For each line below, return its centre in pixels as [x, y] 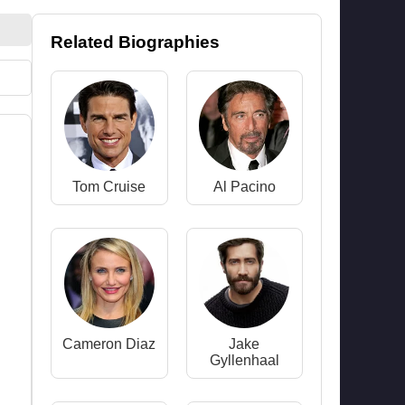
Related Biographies [135, 42]
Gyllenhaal [244, 360]
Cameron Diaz [109, 344]
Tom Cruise [109, 187]
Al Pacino [244, 187]
